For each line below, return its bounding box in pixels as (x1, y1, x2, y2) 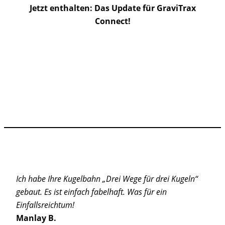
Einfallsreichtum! (16, 199, 74, 211)
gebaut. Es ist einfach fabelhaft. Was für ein (16, 186, 167, 198)
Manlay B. (16, 212, 56, 224)
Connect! (94, 16, 131, 27)
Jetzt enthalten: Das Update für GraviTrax (29, 3, 196, 14)
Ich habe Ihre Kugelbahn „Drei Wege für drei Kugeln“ (16, 173, 198, 185)
